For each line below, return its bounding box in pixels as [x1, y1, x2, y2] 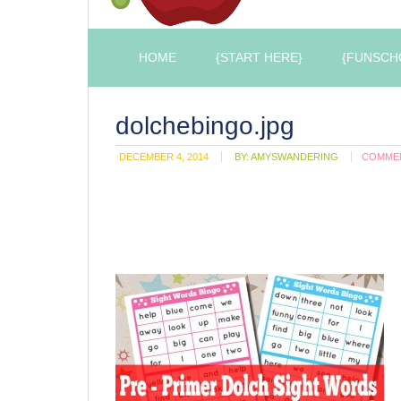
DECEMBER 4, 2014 [119, 151, 209, 162]
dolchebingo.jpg [115, 112, 294, 140]
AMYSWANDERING [251, 151, 338, 162]
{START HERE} [216, 50, 303, 64]
